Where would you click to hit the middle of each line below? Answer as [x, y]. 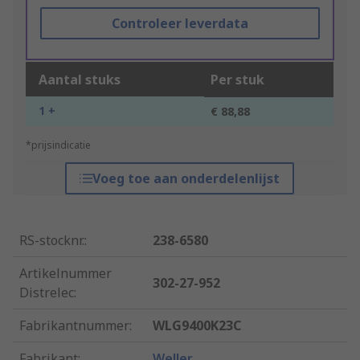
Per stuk [237, 80]
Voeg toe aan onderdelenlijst [186, 179]
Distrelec [47, 293]
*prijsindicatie [58, 145]
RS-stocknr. [52, 241]
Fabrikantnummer [74, 326]
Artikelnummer [65, 274]
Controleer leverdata [180, 24]
